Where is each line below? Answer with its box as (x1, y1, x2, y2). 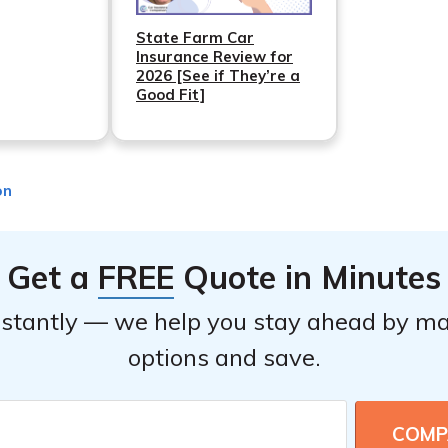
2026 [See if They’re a (136, 66, 300, 86)
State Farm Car (136, 28, 254, 48)
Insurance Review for (136, 47, 293, 67)
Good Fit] (136, 85, 205, 105)
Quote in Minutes (174, 257, 441, 298)
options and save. (127, 342, 321, 373)
